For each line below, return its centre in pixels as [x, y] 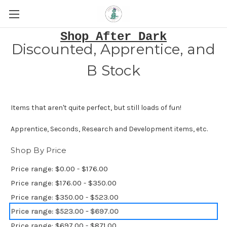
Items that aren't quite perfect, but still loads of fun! [96, 108]
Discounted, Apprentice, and [113, 49]
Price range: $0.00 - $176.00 [59, 168]
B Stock [113, 70]
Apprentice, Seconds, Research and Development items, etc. [109, 129]
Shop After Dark [113, 37]
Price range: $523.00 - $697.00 [65, 211]
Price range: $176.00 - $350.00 [64, 183]
